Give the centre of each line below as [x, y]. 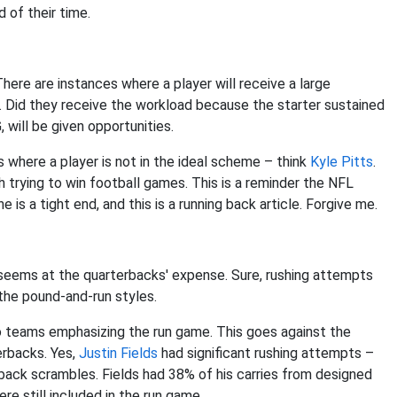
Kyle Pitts [342, 162]
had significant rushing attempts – [266, 353]
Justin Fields [118, 353]
